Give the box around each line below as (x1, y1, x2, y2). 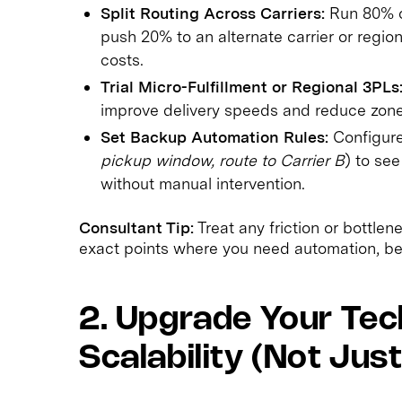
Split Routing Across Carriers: (100, 3, 325, 22)
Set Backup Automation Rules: (100, 127, 328, 146)
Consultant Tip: (79, 217, 194, 237)
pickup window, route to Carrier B (100, 150, 345, 170)
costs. (100, 49, 144, 69)
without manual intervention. (100, 173, 305, 193)
